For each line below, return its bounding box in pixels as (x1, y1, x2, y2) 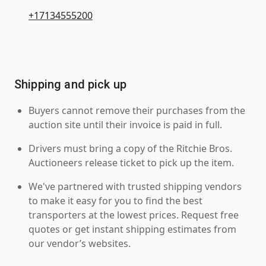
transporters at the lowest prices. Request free (28, 208, 239, 221)
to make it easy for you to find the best (28, 194, 202, 207)
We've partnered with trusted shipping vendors (28, 179, 242, 193)
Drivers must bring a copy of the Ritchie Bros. (28, 141, 232, 155)
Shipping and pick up (14, 77, 126, 91)
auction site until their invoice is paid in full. (28, 118, 222, 131)
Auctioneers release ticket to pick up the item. (28, 156, 234, 169)
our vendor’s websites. (28, 236, 131, 250)
